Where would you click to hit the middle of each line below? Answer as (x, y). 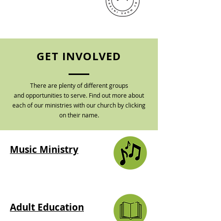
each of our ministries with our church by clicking (79, 105)
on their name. (79, 115)
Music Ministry (44, 149)
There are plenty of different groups (79, 85)
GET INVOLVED (79, 56)
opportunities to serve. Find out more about (85, 95)
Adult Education (47, 207)
